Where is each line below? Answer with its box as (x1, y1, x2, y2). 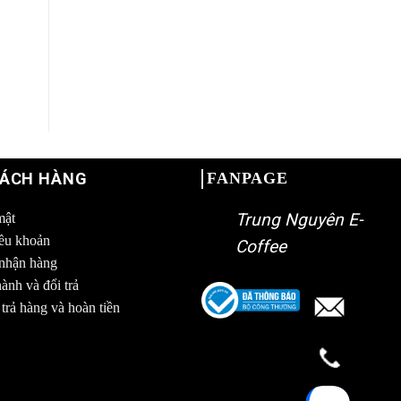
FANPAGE (206, 168, 289, 187)
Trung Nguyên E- (235, 209, 363, 230)
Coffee (235, 235, 286, 257)
